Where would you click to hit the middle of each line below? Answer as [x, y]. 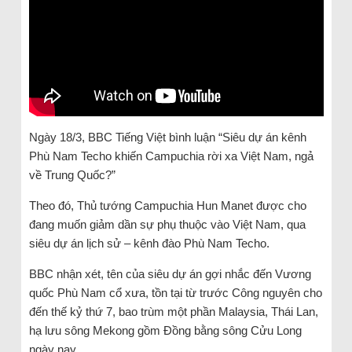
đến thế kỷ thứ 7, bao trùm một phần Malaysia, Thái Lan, [173, 311]
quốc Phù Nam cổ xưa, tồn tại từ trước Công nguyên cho [175, 292]
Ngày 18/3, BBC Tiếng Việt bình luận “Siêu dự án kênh [167, 137]
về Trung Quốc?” [72, 174]
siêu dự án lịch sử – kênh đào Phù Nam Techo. [149, 243]
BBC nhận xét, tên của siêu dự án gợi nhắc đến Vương [170, 273]
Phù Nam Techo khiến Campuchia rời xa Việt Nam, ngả [171, 156]
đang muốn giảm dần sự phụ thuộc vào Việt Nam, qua [167, 224]
